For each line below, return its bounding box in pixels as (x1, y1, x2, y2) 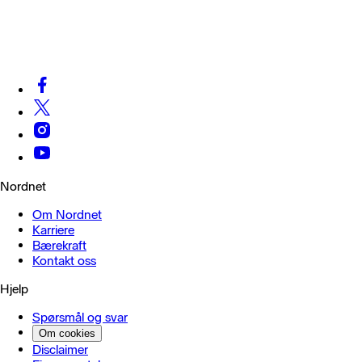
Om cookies (39, 327, 95, 339)
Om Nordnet (32, 207, 102, 222)
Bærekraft (32, 238, 86, 253)
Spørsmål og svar (32, 309, 128, 325)
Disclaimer (32, 342, 88, 357)
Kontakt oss (32, 253, 96, 268)
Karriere (32, 222, 74, 238)
